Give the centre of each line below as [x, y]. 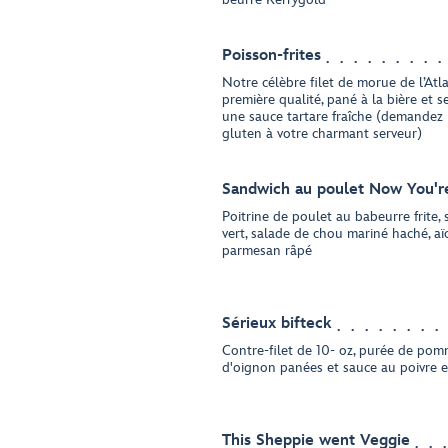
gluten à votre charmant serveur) [322, 133]
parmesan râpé [267, 250]
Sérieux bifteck [277, 323]
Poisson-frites [271, 55]
